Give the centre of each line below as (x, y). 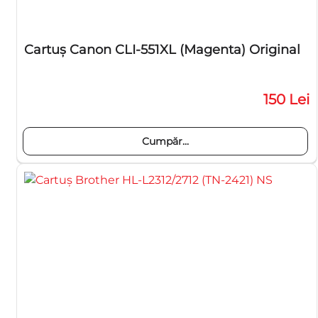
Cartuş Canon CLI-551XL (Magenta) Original (162, 50)
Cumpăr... (165, 141)
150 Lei (286, 99)
